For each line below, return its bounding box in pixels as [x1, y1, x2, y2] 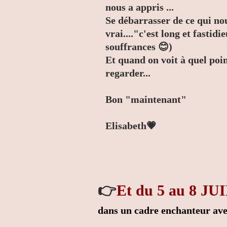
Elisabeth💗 [105, 120, 157, 131]
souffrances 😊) [105, 41, 172, 52]
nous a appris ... [105, 2, 174, 13]
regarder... [105, 67, 150, 79]
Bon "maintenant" [105, 94, 186, 105]
